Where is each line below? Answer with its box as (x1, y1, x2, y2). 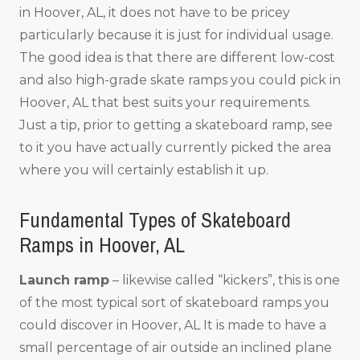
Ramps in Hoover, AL (19, 230, 185, 259)
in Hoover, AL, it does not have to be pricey (19, 4, 290, 20)
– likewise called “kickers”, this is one (109, 272, 340, 288)
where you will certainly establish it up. (19, 162, 268, 178)
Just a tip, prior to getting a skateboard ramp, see (19, 117, 333, 133)
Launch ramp (19, 272, 109, 288)
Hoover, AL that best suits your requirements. (19, 94, 311, 110)
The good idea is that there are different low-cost (19, 49, 335, 65)
